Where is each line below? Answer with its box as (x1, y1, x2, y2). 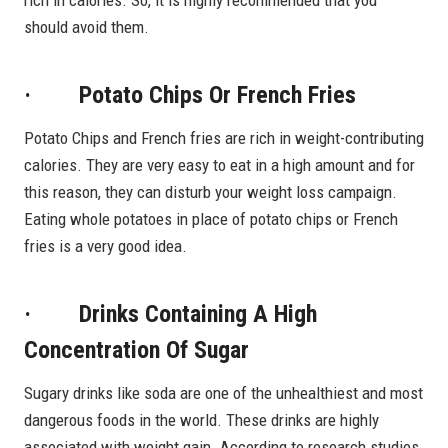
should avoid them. (24, 16, 149, 37)
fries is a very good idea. (24, 235, 187, 256)
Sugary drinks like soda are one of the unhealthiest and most (24, 382, 423, 403)
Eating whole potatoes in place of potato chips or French (24, 208, 398, 229)
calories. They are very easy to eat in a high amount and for (24, 154, 415, 175)
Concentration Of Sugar (24, 335, 249, 364)
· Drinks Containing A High (24, 299, 317, 328)
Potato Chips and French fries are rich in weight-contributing (24, 127, 424, 148)
